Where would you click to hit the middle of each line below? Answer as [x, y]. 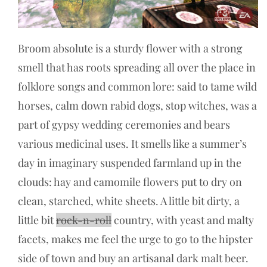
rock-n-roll [84, 220]
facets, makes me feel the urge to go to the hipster [135, 239]
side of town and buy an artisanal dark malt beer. [136, 258]
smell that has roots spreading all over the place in [137, 68]
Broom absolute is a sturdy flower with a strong [130, 49]
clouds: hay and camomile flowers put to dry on [130, 182]
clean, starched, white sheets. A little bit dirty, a [129, 201]
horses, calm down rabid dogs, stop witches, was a [137, 106]
